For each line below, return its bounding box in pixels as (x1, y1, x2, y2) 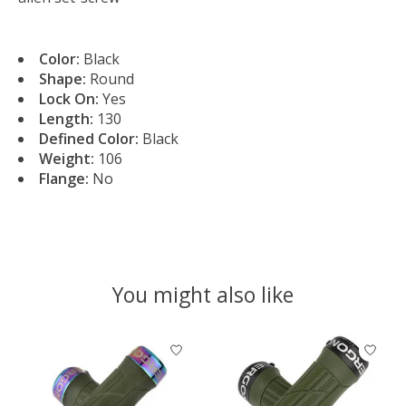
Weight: (39, 148, 94, 169)
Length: (39, 108, 93, 129)
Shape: (39, 68, 86, 89)
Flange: (39, 168, 89, 188)
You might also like (112, 279, 294, 309)
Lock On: (39, 88, 99, 109)
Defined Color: (39, 128, 139, 149)
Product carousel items (18, 333, 174, 353)
